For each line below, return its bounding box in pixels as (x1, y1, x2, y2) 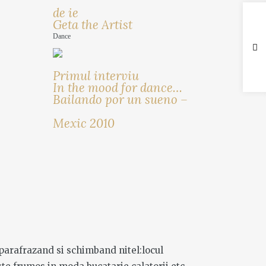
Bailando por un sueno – (52, 91, 188, 107)
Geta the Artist (52, 16, 132, 33)
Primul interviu (52, 67, 139, 84)
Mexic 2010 (52, 115, 115, 131)
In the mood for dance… (52, 79, 182, 96)
